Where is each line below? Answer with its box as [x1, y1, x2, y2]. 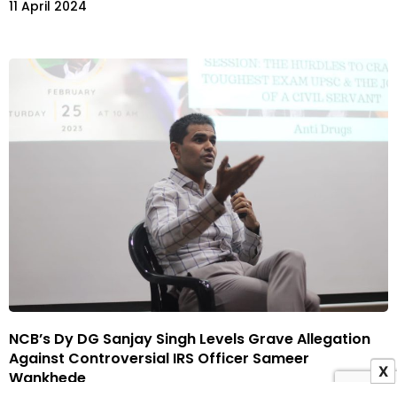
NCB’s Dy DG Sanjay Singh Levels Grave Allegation [9, 328, 370, 349]
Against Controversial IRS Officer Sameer [9, 347, 309, 369]
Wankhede [9, 367, 86, 388]
